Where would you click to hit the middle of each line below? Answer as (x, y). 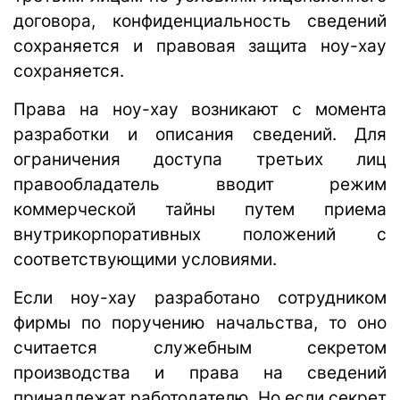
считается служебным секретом (200, 347)
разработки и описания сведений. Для (200, 134)
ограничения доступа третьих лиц (200, 159)
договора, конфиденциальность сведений (200, 21)
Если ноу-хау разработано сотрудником (200, 297)
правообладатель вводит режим (200, 184)
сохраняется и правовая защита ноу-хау (200, 46)
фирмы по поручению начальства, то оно (200, 322)
